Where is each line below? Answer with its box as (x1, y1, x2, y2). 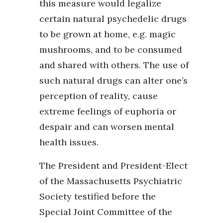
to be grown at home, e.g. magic (39, 28, 176, 40)
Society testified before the (39, 190, 156, 202)
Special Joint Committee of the (39, 206, 172, 218)
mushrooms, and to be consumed (39, 43, 182, 55)
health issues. (39, 136, 99, 148)
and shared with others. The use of (39, 59, 189, 71)
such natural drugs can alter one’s (39, 74, 188, 86)
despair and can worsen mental (39, 120, 174, 132)
